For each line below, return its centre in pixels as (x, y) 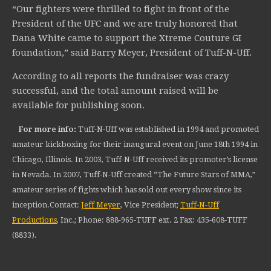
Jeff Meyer (101, 205)
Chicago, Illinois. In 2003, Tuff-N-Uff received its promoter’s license (135, 160)
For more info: (48, 129)
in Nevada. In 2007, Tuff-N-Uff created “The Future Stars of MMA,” (134, 175)
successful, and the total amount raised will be (115, 91)
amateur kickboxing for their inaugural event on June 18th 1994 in (135, 145)
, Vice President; (150, 205)
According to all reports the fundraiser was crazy (120, 77)
